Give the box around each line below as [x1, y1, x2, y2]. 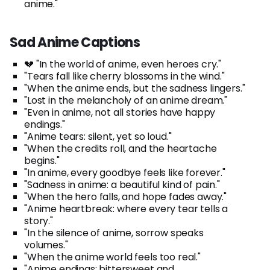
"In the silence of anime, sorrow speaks [24, 226, 204, 240]
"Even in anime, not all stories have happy [24, 105, 216, 120]
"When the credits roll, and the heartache [24, 142, 217, 156]
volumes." [24, 238, 68, 253]
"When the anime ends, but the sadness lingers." [24, 81, 245, 96]
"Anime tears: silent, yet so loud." [24, 130, 172, 144]
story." [24, 214, 53, 228]
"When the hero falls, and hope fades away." [24, 190, 227, 204]
